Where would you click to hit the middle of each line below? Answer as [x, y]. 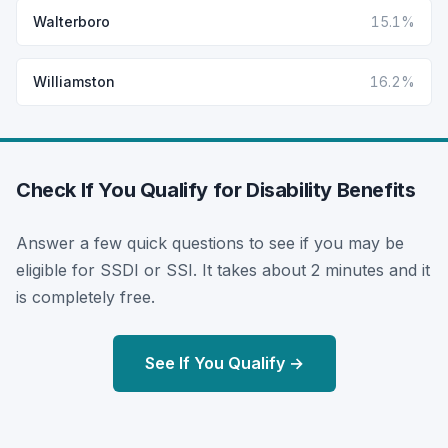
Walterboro [71, 21]
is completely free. [85, 296]
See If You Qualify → [224, 362]
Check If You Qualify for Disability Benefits [216, 189]
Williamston [74, 81]
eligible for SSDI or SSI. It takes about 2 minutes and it [223, 269]
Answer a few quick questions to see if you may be [210, 242]
